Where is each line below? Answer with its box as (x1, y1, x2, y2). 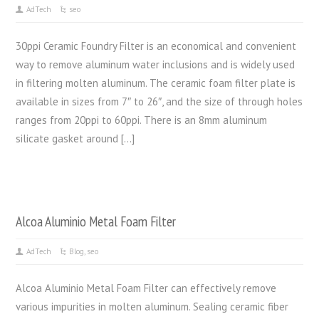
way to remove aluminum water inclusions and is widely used (16, 57, 296, 71)
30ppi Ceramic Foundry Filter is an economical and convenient (16, 38, 297, 53)
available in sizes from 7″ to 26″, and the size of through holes (16, 94, 303, 108)
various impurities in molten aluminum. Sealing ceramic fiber (16, 299, 289, 313)
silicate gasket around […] (16, 131, 135, 145)
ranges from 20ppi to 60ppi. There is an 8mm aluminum (16, 113, 268, 127)
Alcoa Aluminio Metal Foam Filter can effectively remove (16, 281, 277, 295)
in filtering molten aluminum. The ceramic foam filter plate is (16, 75, 296, 90)
